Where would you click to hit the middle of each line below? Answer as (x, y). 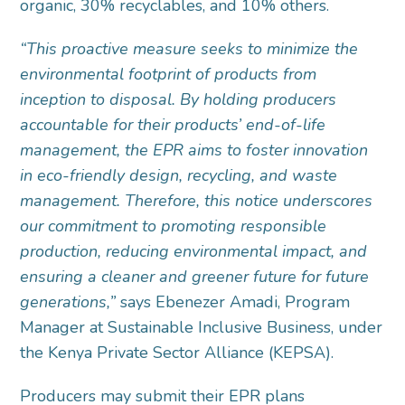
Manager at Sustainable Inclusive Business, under (202, 328)
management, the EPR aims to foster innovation (194, 151)
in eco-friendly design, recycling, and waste (179, 176)
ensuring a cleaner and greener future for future (195, 277)
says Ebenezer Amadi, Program (233, 302)
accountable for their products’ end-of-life (173, 125)
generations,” (68, 302)
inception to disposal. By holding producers (179, 100)
